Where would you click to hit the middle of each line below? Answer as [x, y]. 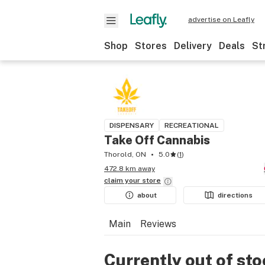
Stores [151, 46]
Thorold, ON [125, 154]
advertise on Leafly [221, 20]
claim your [123, 180]
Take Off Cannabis [157, 140]
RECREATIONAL [192, 125]
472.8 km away [130, 169]
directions [235, 195]
